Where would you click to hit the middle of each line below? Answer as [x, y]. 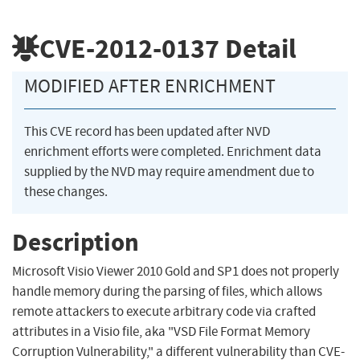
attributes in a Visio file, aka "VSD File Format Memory [161, 332]
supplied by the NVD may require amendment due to [169, 172]
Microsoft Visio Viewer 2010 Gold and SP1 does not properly [176, 272]
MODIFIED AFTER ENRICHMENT [150, 86]
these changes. [66, 192]
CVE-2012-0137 [129, 48]
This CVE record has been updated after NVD [147, 132]
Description [76, 242]
